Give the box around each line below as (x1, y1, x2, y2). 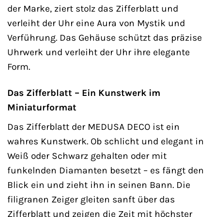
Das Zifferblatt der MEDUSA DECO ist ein (7, 121, 180, 133)
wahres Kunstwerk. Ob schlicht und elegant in (7, 136, 204, 147)
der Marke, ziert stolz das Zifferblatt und (7, 2, 178, 14)
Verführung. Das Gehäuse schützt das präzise (7, 31, 202, 43)
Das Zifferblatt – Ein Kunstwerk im (7, 87, 160, 99)
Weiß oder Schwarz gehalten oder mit (7, 150, 167, 162)
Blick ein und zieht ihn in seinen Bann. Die (7, 179, 190, 191)
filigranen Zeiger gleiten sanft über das (7, 194, 175, 205)
